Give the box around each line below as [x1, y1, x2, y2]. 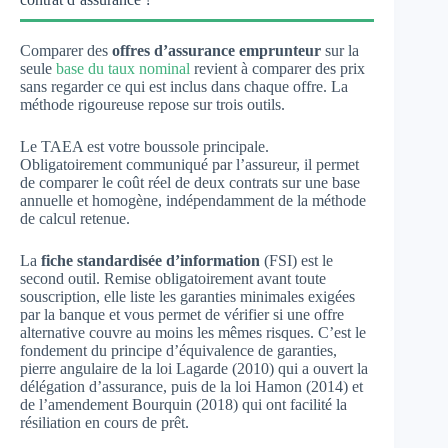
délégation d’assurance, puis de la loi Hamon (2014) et [20, 378, 363, 395]
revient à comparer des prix [190, 60, 365, 77]
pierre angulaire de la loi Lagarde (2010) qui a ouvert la [20, 360, 368, 377]
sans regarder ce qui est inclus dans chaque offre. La [20, 78, 348, 95]
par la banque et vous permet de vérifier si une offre [20, 306, 344, 323]
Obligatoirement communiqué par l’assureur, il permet [20, 156, 359, 173]
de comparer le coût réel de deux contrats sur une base [20, 174, 360, 191]
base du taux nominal [56, 60, 190, 77]
